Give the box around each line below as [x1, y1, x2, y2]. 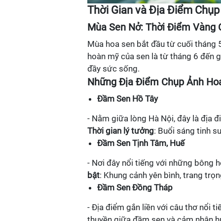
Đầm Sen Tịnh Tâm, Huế [97, 138, 184, 148]
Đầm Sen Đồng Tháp [97, 182, 173, 192]
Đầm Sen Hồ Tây [97, 93, 158, 104]
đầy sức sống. [87, 63, 140, 74]
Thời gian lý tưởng [87, 125, 154, 136]
